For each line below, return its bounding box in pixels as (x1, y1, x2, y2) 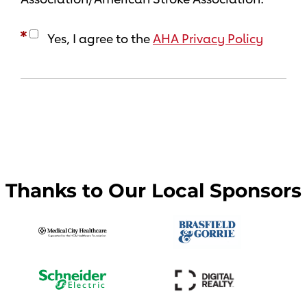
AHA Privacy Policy (153, 31, 263, 47)
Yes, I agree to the (45, 31, 153, 47)
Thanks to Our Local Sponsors (5, 179, 302, 203)
